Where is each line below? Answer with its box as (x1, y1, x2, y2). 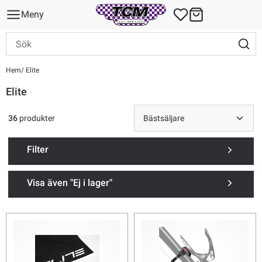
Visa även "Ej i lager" (27, 177, 112, 188)
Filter (27, 144, 49, 156)
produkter (18, 113, 55, 123)
